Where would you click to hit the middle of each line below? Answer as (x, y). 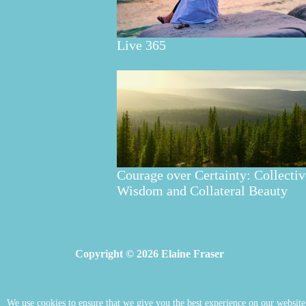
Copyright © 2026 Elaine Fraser (151, 254)
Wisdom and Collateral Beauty (202, 191)
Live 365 (141, 45)
